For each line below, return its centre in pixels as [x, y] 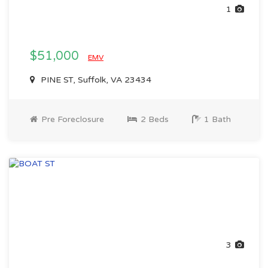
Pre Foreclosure [71, 119]
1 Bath [216, 119]
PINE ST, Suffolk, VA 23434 [95, 80]
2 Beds [153, 119]
